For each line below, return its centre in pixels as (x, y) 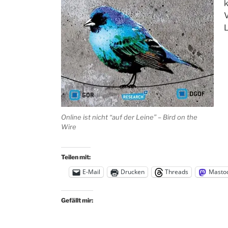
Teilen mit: (76, 157)
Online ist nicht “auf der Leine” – (112, 117)
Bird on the (180, 117)
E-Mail (91, 172)
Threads (177, 172)
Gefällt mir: (77, 200)
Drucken (133, 172)
